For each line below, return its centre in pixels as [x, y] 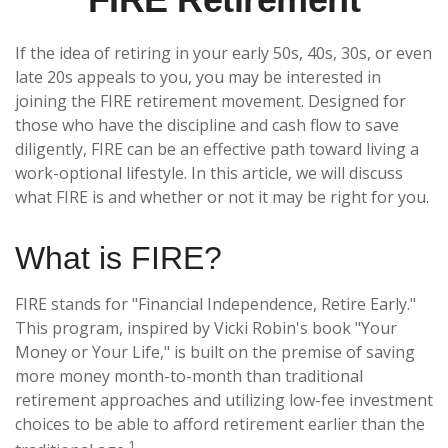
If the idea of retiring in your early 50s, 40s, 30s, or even [223, 53]
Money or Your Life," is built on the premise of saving [215, 352]
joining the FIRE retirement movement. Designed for [210, 101]
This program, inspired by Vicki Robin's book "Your [206, 328]
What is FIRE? [118, 258]
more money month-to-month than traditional [189, 376]
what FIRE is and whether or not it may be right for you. [222, 197]
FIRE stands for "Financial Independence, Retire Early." [215, 304]
